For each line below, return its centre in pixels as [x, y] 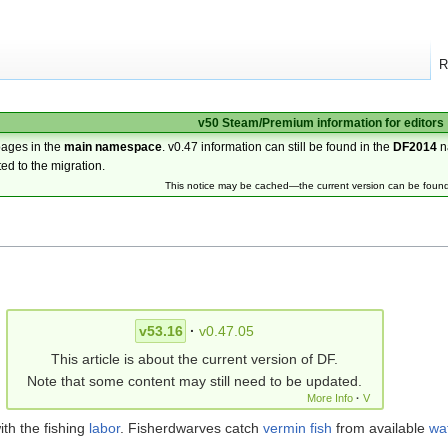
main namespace [113, 146]
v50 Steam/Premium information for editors [320, 122]
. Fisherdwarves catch [191, 427]
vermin [284, 427]
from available [380, 427]
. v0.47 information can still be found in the [278, 146]
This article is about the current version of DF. [194, 358]
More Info [330, 397]
